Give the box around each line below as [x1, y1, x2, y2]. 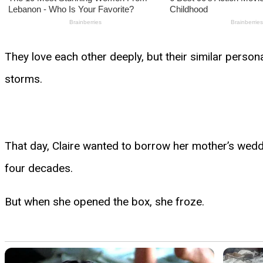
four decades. [5, 161, 73, 175]
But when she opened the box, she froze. [5, 194, 204, 208]
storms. [5, 72, 42, 86]
